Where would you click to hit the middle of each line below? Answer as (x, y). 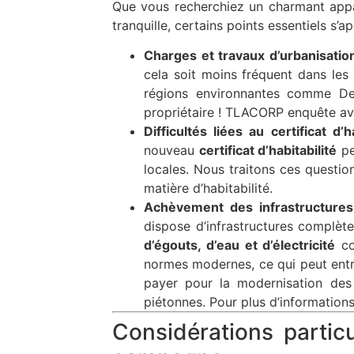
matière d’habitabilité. (208, 188)
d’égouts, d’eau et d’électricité (240, 245)
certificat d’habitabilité (267, 151)
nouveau (171, 151)
